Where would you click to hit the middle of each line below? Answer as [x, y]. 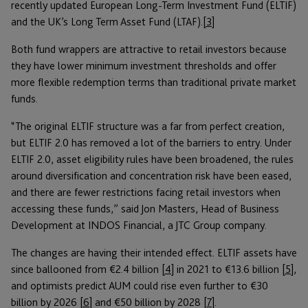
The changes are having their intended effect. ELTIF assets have [154, 253]
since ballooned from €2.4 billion [86, 269]
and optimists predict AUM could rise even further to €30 [140, 286]
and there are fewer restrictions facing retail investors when [146, 192]
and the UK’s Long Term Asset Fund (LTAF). [107, 22]
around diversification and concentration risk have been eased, [151, 176]
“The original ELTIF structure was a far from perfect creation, [148, 126]
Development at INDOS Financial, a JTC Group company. [139, 225]
